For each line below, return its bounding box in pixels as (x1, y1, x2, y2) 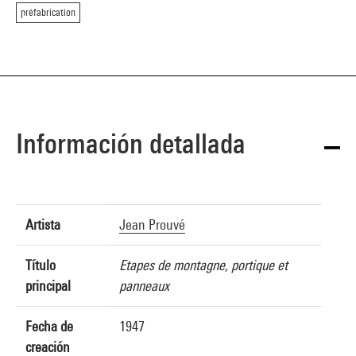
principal (25, 277, 71, 294)
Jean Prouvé (119, 216, 185, 233)
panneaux (119, 277, 169, 294)
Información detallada (16, 127, 246, 160)
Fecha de (25, 318, 73, 335)
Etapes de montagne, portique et (119, 257, 288, 273)
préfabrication (21, 6, 75, 18)
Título (25, 257, 56, 273)
